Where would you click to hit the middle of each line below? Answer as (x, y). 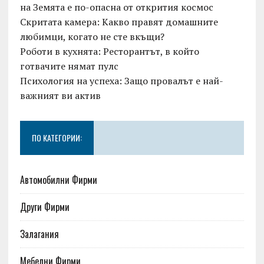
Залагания (39, 234)
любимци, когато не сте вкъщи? (92, 37)
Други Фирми (44, 207)
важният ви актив (60, 96)
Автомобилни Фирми (58, 180)
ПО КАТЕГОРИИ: (57, 138)
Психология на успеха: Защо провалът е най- (121, 81)
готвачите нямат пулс (69, 66)
